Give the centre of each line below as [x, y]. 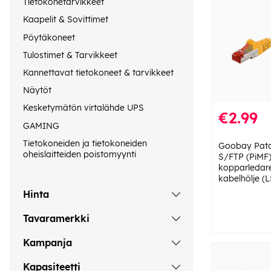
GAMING [41, 126]
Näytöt [37, 90]
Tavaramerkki [56, 219]
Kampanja [47, 243]
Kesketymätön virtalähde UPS [83, 108]
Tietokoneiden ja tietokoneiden [85, 143]
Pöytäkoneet [49, 37]
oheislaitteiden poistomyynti [80, 154]
